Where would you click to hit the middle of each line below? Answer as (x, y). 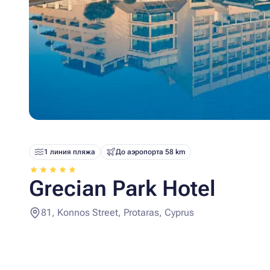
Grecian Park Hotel (122, 189)
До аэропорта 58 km (151, 152)
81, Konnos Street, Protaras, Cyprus (118, 212)
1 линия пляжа (70, 152)
